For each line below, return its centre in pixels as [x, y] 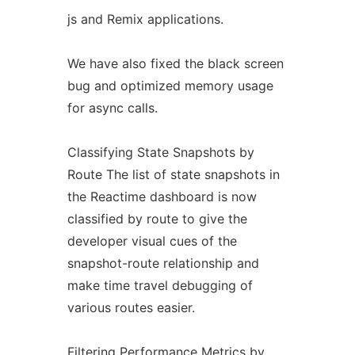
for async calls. [112, 108]
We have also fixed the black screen [175, 63]
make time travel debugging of [160, 285]
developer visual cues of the [152, 241]
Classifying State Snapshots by [160, 152]
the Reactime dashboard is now [162, 197]
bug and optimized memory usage [170, 86]
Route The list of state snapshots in [173, 174]
